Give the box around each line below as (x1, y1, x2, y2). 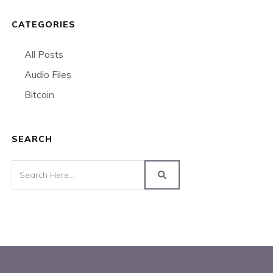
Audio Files (24, 68, 71, 80)
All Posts (24, 48, 63, 60)
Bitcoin (24, 88, 54, 101)
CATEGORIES (12, 19, 76, 30)
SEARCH (12, 133, 52, 144)
